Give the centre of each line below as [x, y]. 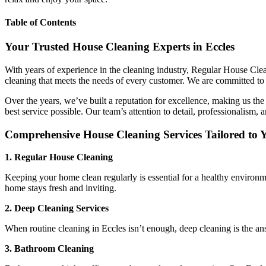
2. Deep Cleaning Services [57, 208]
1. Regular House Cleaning [59, 157]
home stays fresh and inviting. [61, 188]
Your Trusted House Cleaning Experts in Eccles [120, 47]
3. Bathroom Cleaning [49, 249]
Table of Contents [40, 23]
